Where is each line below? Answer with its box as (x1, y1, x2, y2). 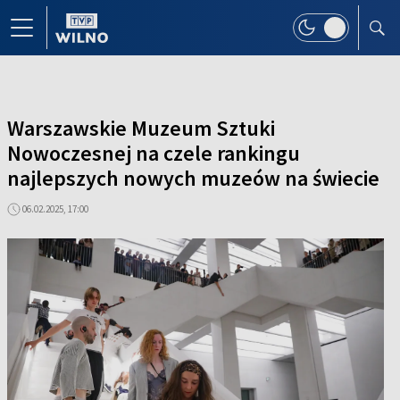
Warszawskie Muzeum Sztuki (7, 114, 275, 142)
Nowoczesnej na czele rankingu (7, 139, 300, 167)
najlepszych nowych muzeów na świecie (7, 164, 379, 192)
